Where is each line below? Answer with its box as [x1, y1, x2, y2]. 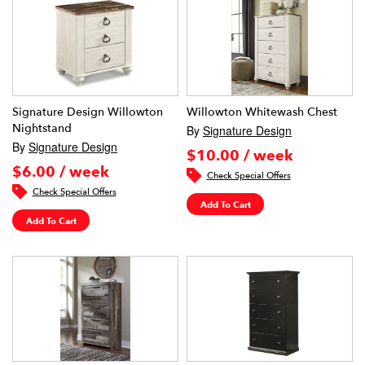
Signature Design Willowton [12, 104, 163, 120]
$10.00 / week [187, 147, 293, 164]
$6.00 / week [12, 163, 109, 180]
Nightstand [12, 121, 72, 136]
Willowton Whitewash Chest [187, 104, 337, 120]
